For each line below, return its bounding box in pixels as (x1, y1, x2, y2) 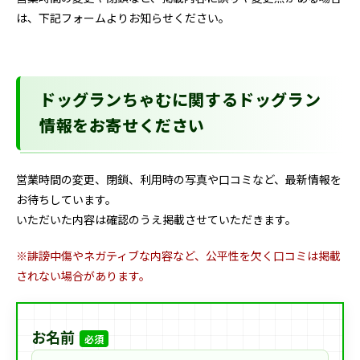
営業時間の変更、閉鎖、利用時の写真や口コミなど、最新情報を (16, 170, 342, 187)
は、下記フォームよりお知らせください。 (16, 9, 230, 26)
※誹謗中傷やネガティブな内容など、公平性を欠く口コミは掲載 (16, 247, 341, 264)
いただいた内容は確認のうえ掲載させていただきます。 (16, 211, 297, 227)
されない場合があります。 (16, 267, 150, 284)
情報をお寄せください (39, 119, 205, 136)
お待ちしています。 (16, 190, 117, 207)
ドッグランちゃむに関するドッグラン (39, 93, 321, 110)
